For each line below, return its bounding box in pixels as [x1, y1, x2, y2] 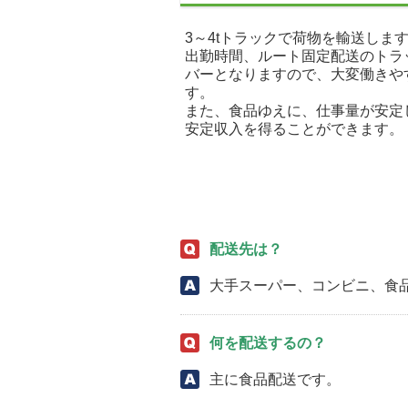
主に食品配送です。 [209, 371, 341, 387]
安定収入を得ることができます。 [185, 121, 403, 137]
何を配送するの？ [209, 334, 326, 351]
